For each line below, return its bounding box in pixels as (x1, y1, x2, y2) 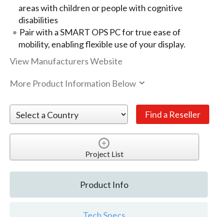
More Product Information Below (9, 77, 138, 89)
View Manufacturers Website (9, 56, 123, 67)
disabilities (18, 15, 58, 26)
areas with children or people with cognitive (18, 2, 183, 14)
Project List (85, 149, 124, 158)
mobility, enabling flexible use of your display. (18, 39, 186, 50)
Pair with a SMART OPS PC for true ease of (19, 27, 181, 38)
